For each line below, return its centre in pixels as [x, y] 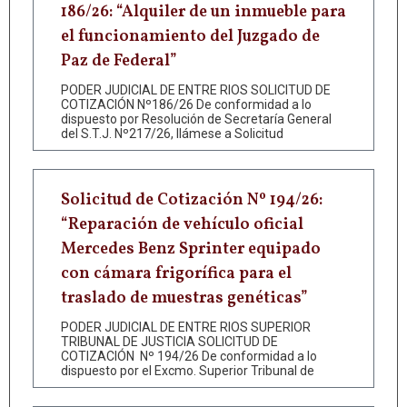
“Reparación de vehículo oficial [182, 224]
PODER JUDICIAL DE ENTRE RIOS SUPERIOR [186, 327]
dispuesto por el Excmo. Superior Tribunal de [188, 370]
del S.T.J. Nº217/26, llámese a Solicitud [172, 133]
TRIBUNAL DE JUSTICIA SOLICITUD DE [169, 341]
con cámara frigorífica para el [176, 273]
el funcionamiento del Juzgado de [190, 36]
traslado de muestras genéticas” [184, 298]
